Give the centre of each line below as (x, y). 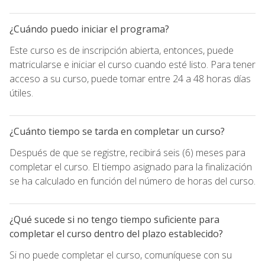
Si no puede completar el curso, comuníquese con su (121, 255)
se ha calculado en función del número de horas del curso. (132, 181)
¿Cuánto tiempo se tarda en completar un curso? (117, 131)
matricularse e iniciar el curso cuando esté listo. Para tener (132, 64)
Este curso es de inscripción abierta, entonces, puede (122, 50)
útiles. (21, 93)
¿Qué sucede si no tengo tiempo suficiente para (114, 219)
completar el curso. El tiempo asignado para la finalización (131, 167)
